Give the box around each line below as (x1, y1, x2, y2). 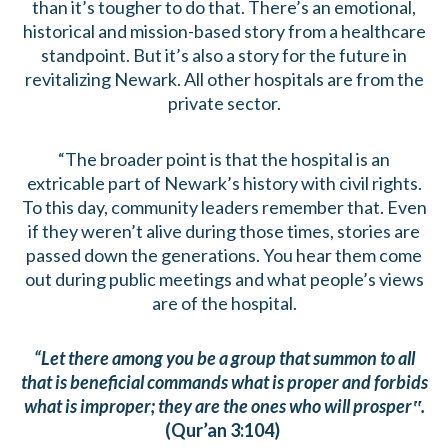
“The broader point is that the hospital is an (58, 147, 390, 170)
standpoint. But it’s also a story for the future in (41, 44, 407, 67)
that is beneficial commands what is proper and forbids (20, 371, 428, 394)
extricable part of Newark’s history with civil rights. (26, 171, 422, 194)
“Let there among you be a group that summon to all (33, 347, 415, 370)
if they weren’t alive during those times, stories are (28, 219, 420, 242)
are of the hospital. (151, 291, 297, 314)
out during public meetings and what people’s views (24, 267, 424, 290)
